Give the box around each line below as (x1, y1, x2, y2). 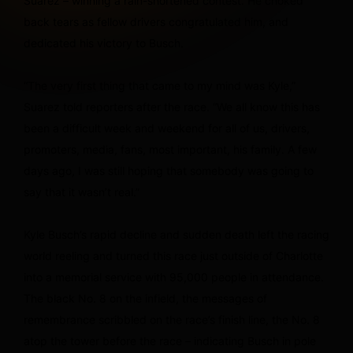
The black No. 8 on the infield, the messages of (24, 291, 267, 305)
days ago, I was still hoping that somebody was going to (24, 163, 314, 177)
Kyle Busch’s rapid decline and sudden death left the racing (24, 227, 329, 241)
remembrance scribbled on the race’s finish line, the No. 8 (24, 312, 320, 326)
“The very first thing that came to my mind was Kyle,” (24, 78, 295, 92)
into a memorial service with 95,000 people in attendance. (24, 269, 324, 284)
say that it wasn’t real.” (24, 184, 139, 199)
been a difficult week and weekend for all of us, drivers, (24, 121, 310, 135)
